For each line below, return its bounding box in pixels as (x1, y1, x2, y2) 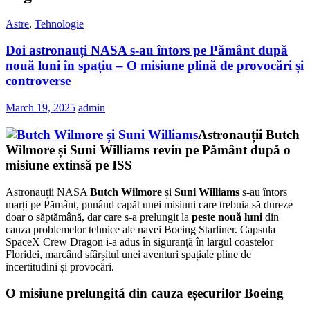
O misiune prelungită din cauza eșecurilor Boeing (6, 286, 284, 301)
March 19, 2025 (6, 102, 75, 114)
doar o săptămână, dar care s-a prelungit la (6, 210, 192, 223)
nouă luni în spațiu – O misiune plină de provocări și (6, 58, 304, 73)
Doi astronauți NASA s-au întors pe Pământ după (6, 43, 288, 58)
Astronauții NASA (6, 185, 90, 198)
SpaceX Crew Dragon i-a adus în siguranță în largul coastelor (6, 235, 273, 248)
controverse (6, 73, 71, 89)
